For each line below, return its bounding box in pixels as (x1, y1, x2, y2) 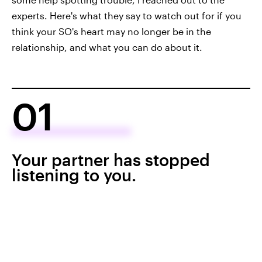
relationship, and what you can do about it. (12, 42, 202, 53)
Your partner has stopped (12, 150, 210, 169)
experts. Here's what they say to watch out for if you (12, 10, 242, 21)
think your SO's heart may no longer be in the (12, 26, 211, 37)
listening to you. (12, 166, 136, 184)
